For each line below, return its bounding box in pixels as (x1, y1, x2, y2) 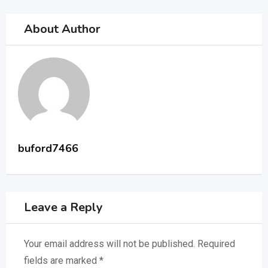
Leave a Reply (24, 199, 103, 215)
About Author (24, 21, 100, 37)
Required (197, 238, 235, 249)
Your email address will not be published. (24, 238, 195, 249)
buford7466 (18, 141, 78, 156)
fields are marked (24, 255, 99, 266)
